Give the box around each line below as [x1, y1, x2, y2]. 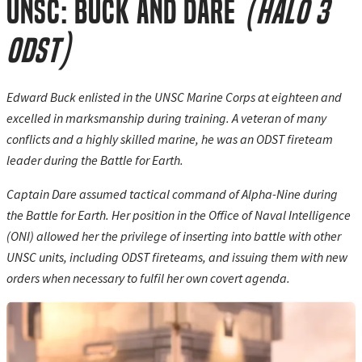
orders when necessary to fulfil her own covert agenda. [6, 270, 290, 287]
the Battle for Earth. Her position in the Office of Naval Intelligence [6, 207, 351, 224]
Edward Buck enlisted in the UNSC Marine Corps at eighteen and [6, 89, 342, 106]
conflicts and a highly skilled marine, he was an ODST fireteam [6, 131, 333, 148]
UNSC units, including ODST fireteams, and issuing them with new [6, 249, 347, 266]
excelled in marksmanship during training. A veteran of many [6, 110, 326, 127]
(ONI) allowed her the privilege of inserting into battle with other [6, 228, 341, 245]
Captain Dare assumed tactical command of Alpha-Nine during [6, 186, 338, 203]
